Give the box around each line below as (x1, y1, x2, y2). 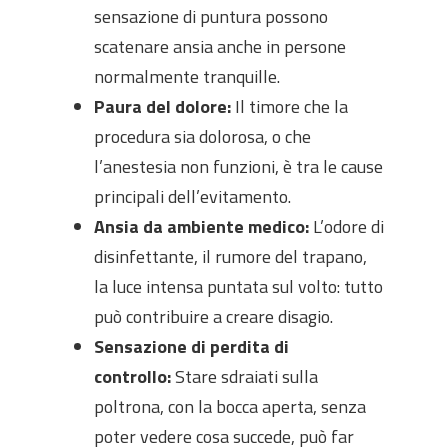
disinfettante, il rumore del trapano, (94, 243, 367, 270)
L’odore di (309, 213, 384, 240)
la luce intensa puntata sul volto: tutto (94, 273, 383, 300)
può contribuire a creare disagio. (94, 303, 333, 330)
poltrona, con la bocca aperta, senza (94, 393, 366, 420)
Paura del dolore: (94, 93, 231, 120)
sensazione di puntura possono (94, 3, 328, 30)
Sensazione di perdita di (94, 333, 289, 360)
